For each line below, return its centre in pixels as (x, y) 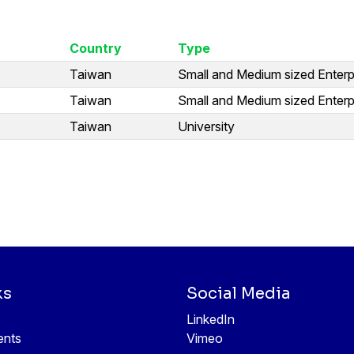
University (206, 126)
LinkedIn (211, 319)
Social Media (239, 294)
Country (96, 48)
